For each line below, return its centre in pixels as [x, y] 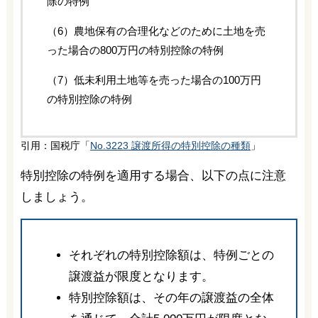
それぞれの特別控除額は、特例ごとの [171, 255]
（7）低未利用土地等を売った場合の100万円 [154, 79]
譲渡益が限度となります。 [141, 276]
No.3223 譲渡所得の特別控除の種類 [170, 146]
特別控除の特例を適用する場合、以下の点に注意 [153, 175]
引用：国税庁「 [55, 146]
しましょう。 [56, 197]
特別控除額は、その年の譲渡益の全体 [171, 297]
